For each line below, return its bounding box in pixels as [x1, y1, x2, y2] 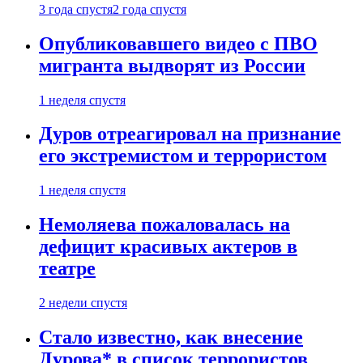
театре [39, 258, 96, 280]
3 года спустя [39, 2, 113, 16]
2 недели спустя [39, 296, 127, 310]
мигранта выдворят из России [39, 54, 305, 76]
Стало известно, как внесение [39, 327, 303, 348]
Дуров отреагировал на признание [39, 123, 341, 145]
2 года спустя [113, 2, 186, 16]
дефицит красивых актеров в [39, 236, 297, 258]
